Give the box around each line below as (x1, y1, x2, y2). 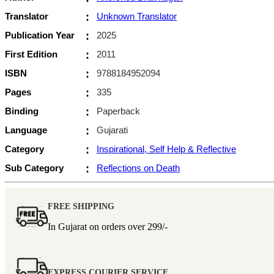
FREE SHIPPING (48, 202, 114, 212)
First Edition (5, 49, 57, 60)
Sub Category (5, 163, 64, 174)
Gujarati (97, 125, 128, 136)
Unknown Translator (97, 11, 177, 22)
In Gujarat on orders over (48, 221, 147, 232)
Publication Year (5, 30, 75, 41)
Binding (5, 106, 39, 117)
